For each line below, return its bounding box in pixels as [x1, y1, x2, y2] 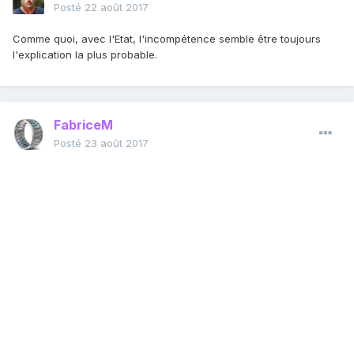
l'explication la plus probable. [13, 48, 157, 62]
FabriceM [54, 117, 113, 134]
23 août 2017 [85, 137, 149, 150]
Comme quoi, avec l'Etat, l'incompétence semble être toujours [13, 32, 321, 46]
